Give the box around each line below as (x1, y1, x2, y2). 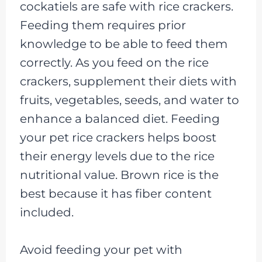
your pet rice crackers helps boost (19, 130, 216, 144)
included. (19, 205, 74, 219)
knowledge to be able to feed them (19, 36, 227, 51)
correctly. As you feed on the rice (19, 55, 209, 70)
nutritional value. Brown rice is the (19, 167, 219, 182)
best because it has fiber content (19, 186, 212, 201)
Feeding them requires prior (19, 18, 186, 32)
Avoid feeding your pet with (19, 242, 182, 257)
